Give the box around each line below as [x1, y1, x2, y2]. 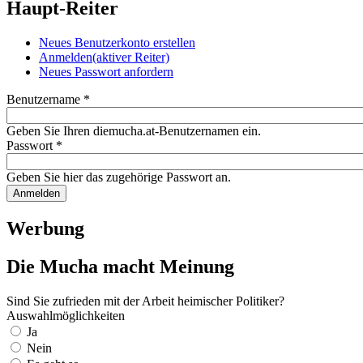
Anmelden [39, 49, 92, 64]
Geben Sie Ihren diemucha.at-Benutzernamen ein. [6, 123, 261, 138]
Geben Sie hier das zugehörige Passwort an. [6, 169, 231, 184]
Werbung [6, 217, 84, 239]
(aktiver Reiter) [92, 49, 169, 64]
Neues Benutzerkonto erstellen [39, 35, 195, 49]
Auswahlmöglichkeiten [6, 308, 125, 322]
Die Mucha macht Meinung [6, 255, 234, 277]
